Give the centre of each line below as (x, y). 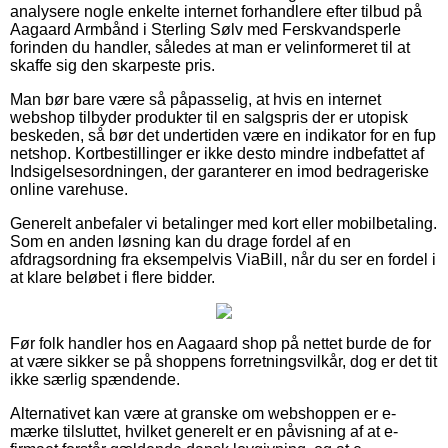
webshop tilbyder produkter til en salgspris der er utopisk (209, 117)
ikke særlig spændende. (95, 379)
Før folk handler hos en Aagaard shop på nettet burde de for (220, 343)
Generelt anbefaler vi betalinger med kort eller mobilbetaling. (223, 223)
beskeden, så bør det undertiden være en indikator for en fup (223, 135)
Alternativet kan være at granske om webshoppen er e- (203, 413)
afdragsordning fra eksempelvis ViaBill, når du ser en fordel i (223, 259)
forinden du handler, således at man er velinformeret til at (210, 47)
